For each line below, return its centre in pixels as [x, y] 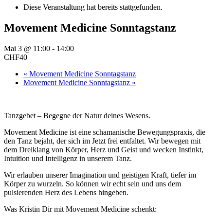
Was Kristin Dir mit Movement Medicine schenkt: [80, 209]
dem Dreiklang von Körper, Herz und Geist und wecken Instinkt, [104, 149]
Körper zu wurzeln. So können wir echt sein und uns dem [92, 183]
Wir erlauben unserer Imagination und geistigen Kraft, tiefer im [100, 175]
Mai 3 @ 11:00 [27, 48]
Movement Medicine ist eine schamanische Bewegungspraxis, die [105, 132]
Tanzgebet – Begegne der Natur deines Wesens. [77, 115]
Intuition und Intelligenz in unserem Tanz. [68, 158]
